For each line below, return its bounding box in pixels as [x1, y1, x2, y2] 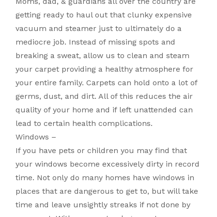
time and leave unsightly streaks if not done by [15, 200, 191, 210]
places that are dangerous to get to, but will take [15, 186, 199, 196]
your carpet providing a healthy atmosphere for [15, 64, 194, 74]
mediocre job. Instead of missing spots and [15, 37, 176, 47]
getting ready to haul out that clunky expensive [15, 10, 192, 20]
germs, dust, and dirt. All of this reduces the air [15, 92, 193, 101]
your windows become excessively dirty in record [15, 159, 200, 169]
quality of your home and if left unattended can [15, 105, 193, 115]
